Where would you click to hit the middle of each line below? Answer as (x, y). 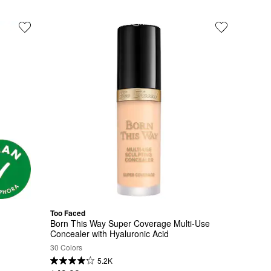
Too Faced (67, 213)
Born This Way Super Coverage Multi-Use (130, 224)
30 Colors (66, 247)
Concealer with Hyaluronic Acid (109, 234)
